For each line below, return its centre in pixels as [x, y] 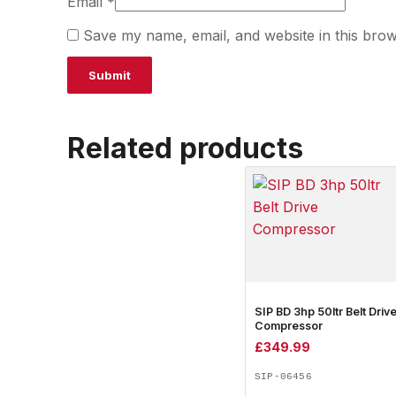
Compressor [289, 326]
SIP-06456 [283, 377]
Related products [185, 148]
